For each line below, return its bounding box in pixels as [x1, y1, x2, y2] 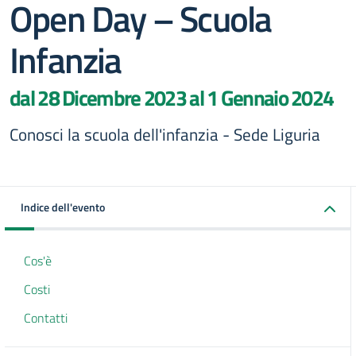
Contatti [24, 308, 68, 327]
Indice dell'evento [21, 199, 105, 215]
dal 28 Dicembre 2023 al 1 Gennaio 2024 [10, 81, 334, 114]
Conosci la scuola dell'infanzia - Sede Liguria [10, 122, 320, 147]
